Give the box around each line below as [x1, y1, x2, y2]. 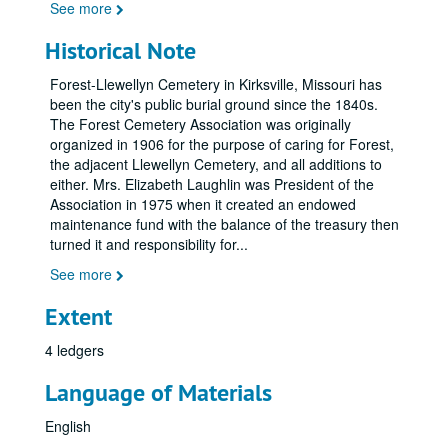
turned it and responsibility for [50, 234, 236, 254]
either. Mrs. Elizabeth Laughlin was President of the [50, 174, 374, 194]
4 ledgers [45, 340, 104, 360]
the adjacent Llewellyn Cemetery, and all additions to [50, 154, 382, 174]
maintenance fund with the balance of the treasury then [50, 214, 399, 234]
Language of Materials [45, 377, 272, 408]
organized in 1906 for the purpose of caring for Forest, [50, 134, 394, 154]
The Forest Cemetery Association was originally [50, 114, 351, 134]
